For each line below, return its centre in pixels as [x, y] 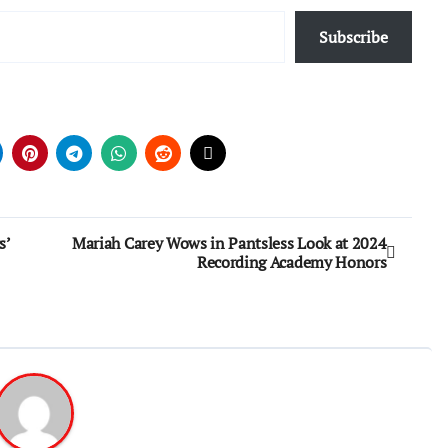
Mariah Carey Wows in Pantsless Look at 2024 [229, 243]
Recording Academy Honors [291, 262]
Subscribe [353, 37]
